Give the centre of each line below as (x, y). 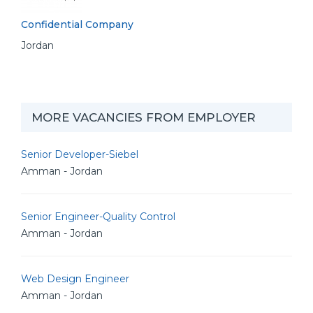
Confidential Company (77, 24)
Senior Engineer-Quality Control (98, 217)
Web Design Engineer (75, 279)
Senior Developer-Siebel (80, 154)
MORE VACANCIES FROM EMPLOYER (144, 117)
